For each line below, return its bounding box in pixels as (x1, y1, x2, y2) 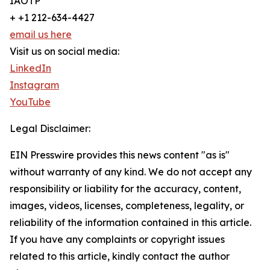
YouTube (10, 96, 51, 108)
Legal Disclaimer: (10, 122, 90, 135)
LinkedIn (10, 62, 51, 75)
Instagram (10, 79, 59, 92)
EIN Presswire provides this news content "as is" (10, 149, 230, 162)
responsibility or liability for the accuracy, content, (10, 183, 241, 195)
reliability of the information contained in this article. (10, 216, 251, 229)
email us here (10, 28, 72, 41)
